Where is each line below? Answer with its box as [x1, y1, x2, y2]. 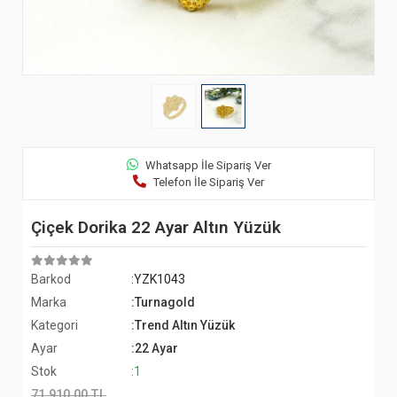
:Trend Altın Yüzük [131, 318, 236, 333]
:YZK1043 [131, 272, 186, 287]
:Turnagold [131, 295, 196, 310]
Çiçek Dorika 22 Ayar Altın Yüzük [31, 217, 281, 238]
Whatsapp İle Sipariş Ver [144, 159, 271, 173]
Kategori [31, 318, 78, 333]
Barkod [31, 272, 71, 287]
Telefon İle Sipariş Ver [153, 175, 264, 190]
